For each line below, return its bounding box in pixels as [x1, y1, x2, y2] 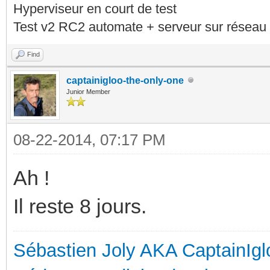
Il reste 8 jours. [13, 194, 146, 218]
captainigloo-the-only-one [66, 75, 184, 86]
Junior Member [66, 87, 110, 95]
